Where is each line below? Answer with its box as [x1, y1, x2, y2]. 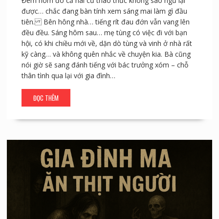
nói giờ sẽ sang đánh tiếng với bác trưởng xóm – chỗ [21, 60, 188, 69]
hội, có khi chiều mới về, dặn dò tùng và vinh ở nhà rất [21, 38, 192, 48]
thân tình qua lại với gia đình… [21, 70, 115, 80]
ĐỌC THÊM [33, 92, 59, 103]
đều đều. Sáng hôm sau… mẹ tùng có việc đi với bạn [21, 27, 187, 37]
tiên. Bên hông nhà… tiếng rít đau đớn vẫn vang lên [21, 17, 190, 26]
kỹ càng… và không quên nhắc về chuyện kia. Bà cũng [21, 49, 191, 59]
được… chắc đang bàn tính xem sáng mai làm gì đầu [21, 6, 187, 16]
